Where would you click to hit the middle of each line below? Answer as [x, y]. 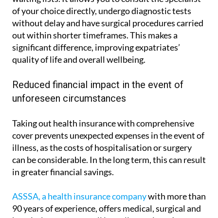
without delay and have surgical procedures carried [108, 23]
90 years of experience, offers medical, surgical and [107, 208]
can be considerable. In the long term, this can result [109, 159]
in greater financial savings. [63, 172]
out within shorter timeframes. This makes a [95, 35]
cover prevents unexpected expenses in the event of [108, 135]
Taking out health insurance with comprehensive [103, 123]
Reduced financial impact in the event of [98, 84]
